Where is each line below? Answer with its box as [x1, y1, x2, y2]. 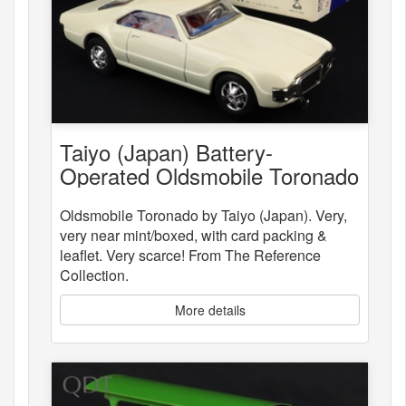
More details [174, 300, 246, 319]
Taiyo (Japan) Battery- [60, 135, 273, 168]
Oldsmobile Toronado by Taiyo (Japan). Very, [60, 204, 347, 226]
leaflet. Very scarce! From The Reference [60, 244, 321, 266]
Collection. [60, 264, 129, 285]
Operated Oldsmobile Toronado [60, 159, 359, 191]
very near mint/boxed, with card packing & [60, 224, 327, 246]
